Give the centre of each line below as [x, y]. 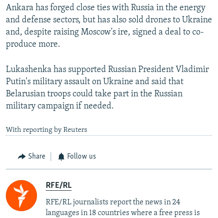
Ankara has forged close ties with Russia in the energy [106, 8]
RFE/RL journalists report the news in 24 [113, 202]
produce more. [33, 45]
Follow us [82, 157]
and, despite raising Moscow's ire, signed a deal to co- [105, 33]
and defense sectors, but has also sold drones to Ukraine [109, 20]
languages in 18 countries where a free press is [123, 213]
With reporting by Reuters [46, 130]
